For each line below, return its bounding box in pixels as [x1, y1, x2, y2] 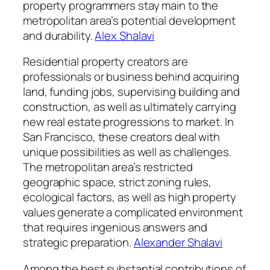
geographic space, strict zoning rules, [23, 174, 212, 190]
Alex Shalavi [95, 27, 155, 43]
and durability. [23, 27, 95, 43]
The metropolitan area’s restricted [23, 159, 193, 175]
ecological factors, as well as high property [23, 189, 236, 206]
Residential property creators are [23, 54, 188, 70]
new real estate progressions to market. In [23, 114, 234, 130]
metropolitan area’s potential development [23, 12, 236, 28]
